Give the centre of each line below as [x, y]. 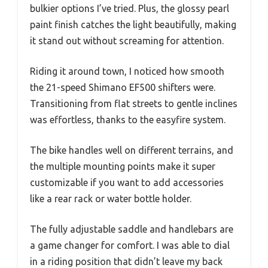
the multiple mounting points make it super [123, 166]
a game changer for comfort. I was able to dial [130, 245]
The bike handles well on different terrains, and [132, 150]
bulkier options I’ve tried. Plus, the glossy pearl [130, 8]
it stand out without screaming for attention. [127, 40]
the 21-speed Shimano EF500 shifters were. [123, 87]
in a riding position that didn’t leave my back [126, 261]
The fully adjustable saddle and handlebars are [132, 229]
